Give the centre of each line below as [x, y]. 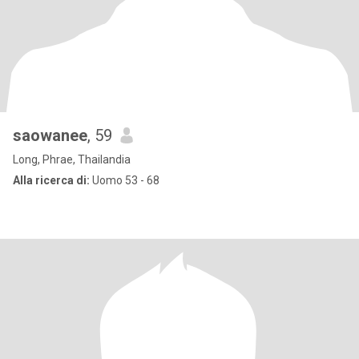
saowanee [50, 135]
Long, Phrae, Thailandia [72, 159]
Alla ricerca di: [51, 180]
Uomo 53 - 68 [125, 180]
